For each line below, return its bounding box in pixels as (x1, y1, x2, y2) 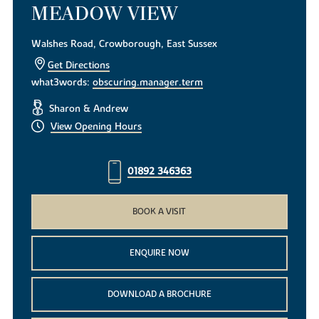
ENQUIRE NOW (129, 246, 189, 258)
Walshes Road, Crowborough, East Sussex (31, 37, 218, 51)
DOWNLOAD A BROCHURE (107, 288, 211, 300)
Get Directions (48, 58, 110, 72)
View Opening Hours (50, 120, 142, 133)
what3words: (31, 75, 93, 89)
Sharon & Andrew (46, 102, 128, 115)
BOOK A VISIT (132, 206, 187, 218)
